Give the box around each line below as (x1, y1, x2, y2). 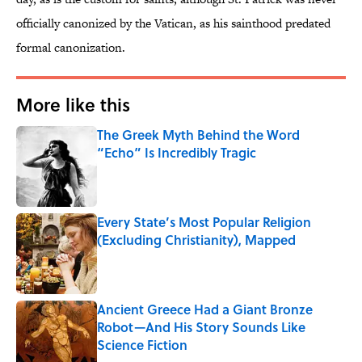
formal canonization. (16, 39, 125, 57)
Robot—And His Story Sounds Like (97, 318, 305, 337)
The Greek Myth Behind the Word (97, 125, 300, 145)
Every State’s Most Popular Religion (97, 213, 311, 232)
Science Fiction (97, 335, 187, 355)
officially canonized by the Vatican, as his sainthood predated (16, 15, 330, 32)
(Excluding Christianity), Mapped (97, 230, 296, 250)
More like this (16, 91, 130, 118)
